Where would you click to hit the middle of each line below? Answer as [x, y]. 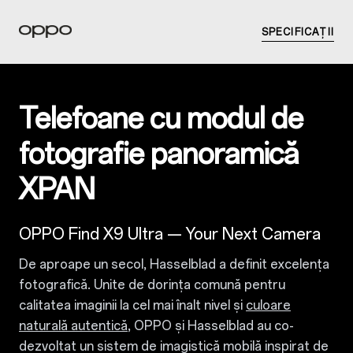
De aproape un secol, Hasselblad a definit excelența [174, 264]
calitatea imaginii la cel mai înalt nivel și [132, 305]
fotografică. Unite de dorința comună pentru [152, 285]
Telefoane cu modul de [161, 119]
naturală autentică [73, 326]
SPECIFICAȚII [297, 32]
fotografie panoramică [159, 154]
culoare [268, 305]
